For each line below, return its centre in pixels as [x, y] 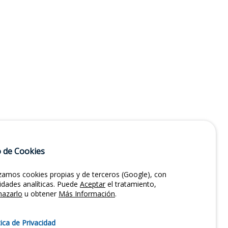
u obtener [40, 194]
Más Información [87, 194]
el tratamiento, [131, 184]
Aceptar [93, 184]
